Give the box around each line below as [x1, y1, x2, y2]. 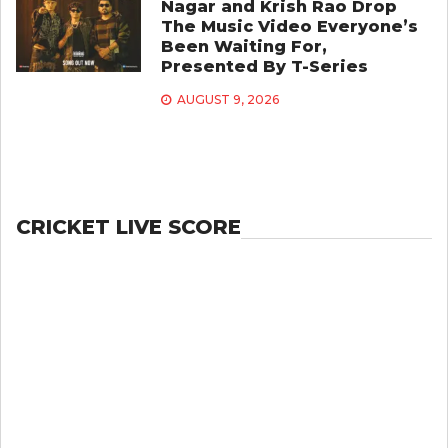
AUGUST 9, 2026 [176, 92, 279, 108]
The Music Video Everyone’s [160, 17, 418, 37]
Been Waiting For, [160, 37, 327, 57]
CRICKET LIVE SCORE [16, 215, 241, 240]
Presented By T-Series [160, 57, 368, 77]
